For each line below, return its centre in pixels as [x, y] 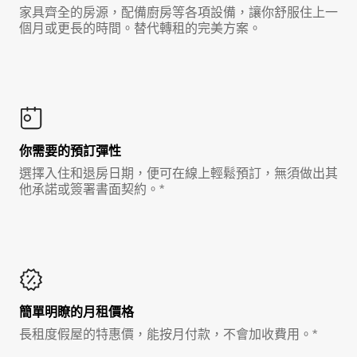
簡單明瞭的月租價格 [76, 312]
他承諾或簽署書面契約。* [92, 190]
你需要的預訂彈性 [70, 151]
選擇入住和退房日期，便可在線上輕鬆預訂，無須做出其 [178, 174]
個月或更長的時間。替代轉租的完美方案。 [140, 29]
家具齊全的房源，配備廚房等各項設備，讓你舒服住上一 [178, 13]
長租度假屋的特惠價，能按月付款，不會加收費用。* [168, 335]
